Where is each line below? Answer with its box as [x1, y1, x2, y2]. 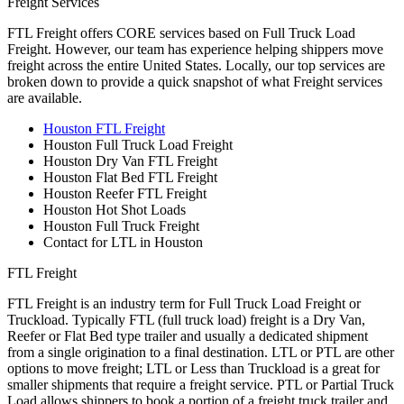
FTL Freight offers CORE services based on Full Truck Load [7, 24, 355, 41]
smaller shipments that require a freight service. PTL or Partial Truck [7, 376, 394, 392]
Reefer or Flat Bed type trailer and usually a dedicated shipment [7, 327, 368, 344]
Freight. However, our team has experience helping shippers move [7, 41, 383, 57]
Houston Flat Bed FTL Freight [43, 169, 217, 185]
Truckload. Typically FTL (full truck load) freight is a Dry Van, [7, 311, 365, 327]
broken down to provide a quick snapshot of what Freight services [7, 73, 382, 89]
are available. [7, 89, 82, 106]
